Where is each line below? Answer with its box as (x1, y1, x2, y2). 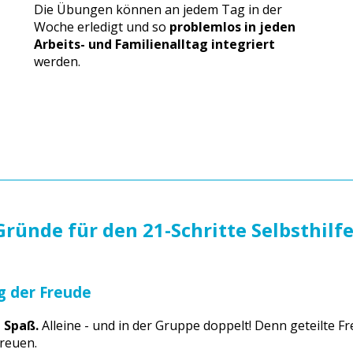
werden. (34, 53, 81, 71)
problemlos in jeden (169, 18, 296, 36)
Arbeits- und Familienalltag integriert (34, 35, 276, 54)
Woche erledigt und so (34, 18, 170, 36)
